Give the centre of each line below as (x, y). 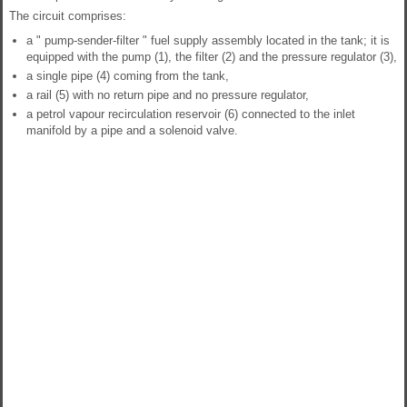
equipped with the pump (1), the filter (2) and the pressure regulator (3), (212, 57)
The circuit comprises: (68, 16)
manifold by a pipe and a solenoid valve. (132, 131)
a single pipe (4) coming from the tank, (128, 76)
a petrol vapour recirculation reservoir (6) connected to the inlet (191, 114)
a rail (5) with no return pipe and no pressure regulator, (168, 95)
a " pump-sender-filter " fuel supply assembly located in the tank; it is (208, 41)
